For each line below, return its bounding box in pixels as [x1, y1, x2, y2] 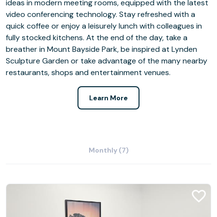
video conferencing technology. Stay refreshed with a [6, 9, 195, 19]
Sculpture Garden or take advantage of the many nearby [6, 56, 207, 66]
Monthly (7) [88, 146, 129, 155]
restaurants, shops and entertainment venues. [6, 67, 170, 77]
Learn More [89, 93, 128, 102]
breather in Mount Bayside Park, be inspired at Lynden [6, 44, 197, 54]
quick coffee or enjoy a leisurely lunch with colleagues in [6, 21, 202, 31]
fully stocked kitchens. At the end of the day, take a [6, 32, 187, 43]
